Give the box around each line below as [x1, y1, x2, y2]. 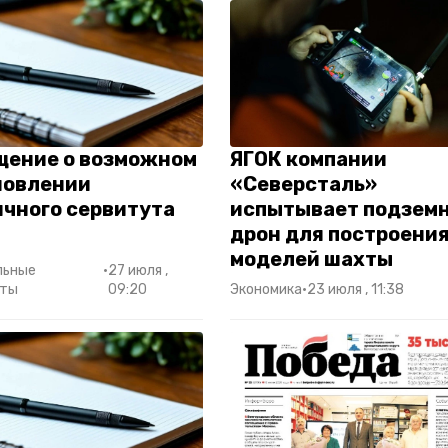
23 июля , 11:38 [307, 280, 404, 298]
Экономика [230, 280, 302, 298]
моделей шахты [230, 246, 393, 271]
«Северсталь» [230, 171, 377, 196]
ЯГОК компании [230, 146, 387, 171]
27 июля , [108, 261, 169, 279]
